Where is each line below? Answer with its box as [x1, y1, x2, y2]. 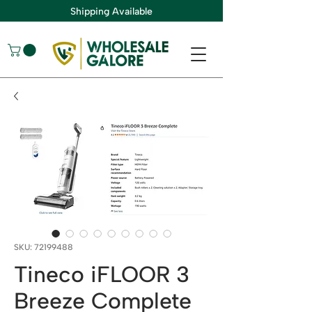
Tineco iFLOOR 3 [14, 261, 189, 288]
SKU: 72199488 [14, 242, 73, 253]
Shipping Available [70, 6, 153, 17]
